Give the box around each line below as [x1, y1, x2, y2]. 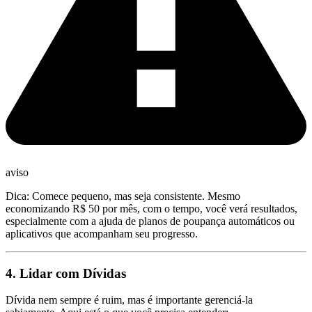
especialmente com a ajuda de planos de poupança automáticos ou [6, 214, 295, 227]
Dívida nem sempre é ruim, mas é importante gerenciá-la [6, 294, 253, 306]
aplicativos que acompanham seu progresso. [6, 227, 198, 240]
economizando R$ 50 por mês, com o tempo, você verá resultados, [6, 202, 297, 214]
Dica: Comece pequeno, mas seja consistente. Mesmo [6, 189, 240, 202]
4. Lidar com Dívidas [6, 265, 126, 281]
